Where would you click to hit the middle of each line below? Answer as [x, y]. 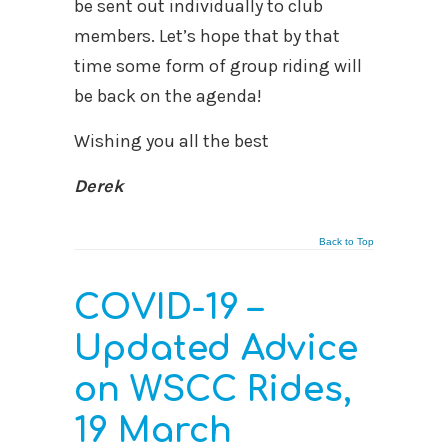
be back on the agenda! [168, 95]
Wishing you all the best [171, 140]
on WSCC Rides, [213, 389]
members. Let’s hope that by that [207, 35]
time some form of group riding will [218, 65]
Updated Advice [216, 348]
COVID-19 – [168, 307]
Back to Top [346, 241]
